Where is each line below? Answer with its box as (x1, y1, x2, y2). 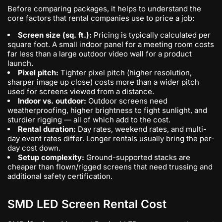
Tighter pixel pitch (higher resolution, (58, 68, 192, 77)
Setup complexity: (18, 153, 84, 162)
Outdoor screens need (86, 96, 167, 106)
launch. (7, 58, 33, 68)
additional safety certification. (7, 171, 112, 181)
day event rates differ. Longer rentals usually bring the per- (7, 134, 215, 143)
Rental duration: (18, 124, 76, 134)
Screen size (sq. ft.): (18, 30, 92, 40)
